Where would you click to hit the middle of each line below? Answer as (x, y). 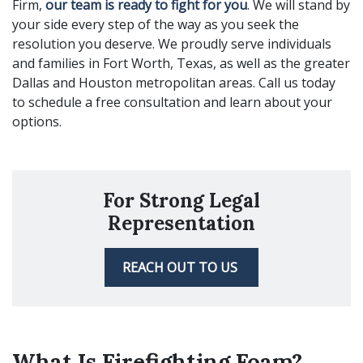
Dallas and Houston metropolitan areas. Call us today (174, 83)
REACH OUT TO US (181, 267)
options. (38, 122)
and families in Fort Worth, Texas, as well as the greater (181, 63)
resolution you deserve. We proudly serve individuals (172, 44)
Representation (181, 223)
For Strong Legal (181, 201)
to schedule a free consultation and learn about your (172, 102)
